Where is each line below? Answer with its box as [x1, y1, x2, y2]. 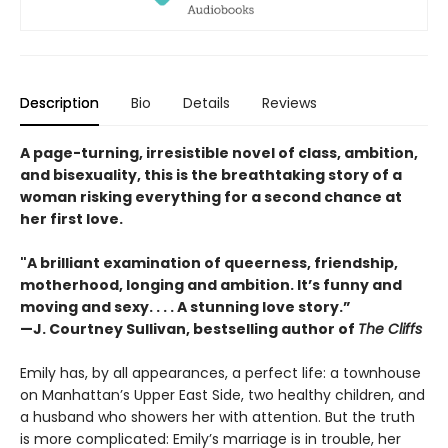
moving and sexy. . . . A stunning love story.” [20, 297, 351, 318]
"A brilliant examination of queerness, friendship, [20, 253, 398, 274]
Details [183, 93, 230, 114]
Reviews [262, 93, 317, 114]
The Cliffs [358, 319, 422, 340]
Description [20, 93, 99, 114]
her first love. [20, 209, 123, 230]
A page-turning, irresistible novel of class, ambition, [20, 143, 418, 164]
